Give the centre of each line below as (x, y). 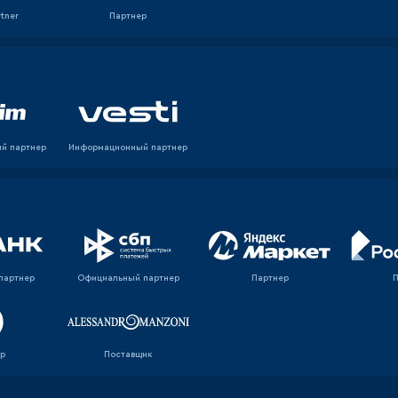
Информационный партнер (128, 147)
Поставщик (128, 354)
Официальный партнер (128, 279)
